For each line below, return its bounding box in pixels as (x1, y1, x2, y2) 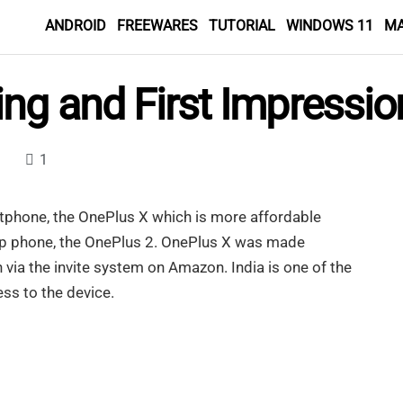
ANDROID (45, 17, 106, 34)
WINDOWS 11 (286, 17, 373, 34)
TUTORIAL (209, 17, 275, 34)
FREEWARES (117, 17, 198, 34)
